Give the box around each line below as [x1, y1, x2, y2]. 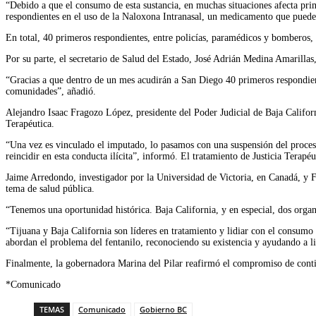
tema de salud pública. [6, 183, 95, 194]
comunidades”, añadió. [6, 85, 96, 97]
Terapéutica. [6, 118, 54, 129]
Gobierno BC [140, 303, 187, 315]
